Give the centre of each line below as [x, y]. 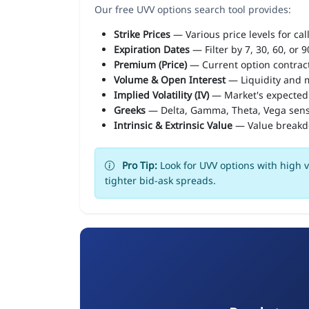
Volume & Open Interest [170, 79]
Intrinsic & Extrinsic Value [173, 125]
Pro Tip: [140, 165]
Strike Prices [142, 34]
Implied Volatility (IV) [161, 94]
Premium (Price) [150, 64]
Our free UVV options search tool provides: [193, 9]
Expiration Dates [152, 49]
